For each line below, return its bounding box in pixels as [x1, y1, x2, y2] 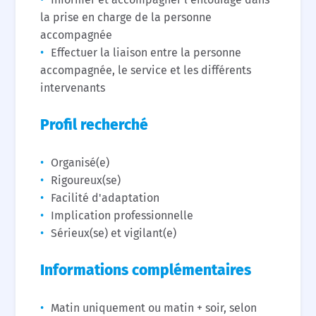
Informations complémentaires [40, 261, 252, 279]
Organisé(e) [51, 156, 110, 169]
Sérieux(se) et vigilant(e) [51, 226, 177, 240]
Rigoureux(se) [51, 174, 121, 187]
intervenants [40, 81, 106, 95]
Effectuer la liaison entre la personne [51, 46, 242, 59]
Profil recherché [40, 116, 149, 134]
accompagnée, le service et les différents [40, 63, 252, 77]
